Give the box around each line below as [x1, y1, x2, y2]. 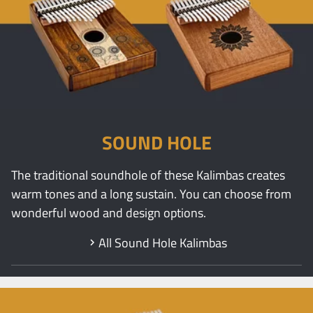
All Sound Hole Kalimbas [99, 233, 227, 252]
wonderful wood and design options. [11, 203, 206, 222]
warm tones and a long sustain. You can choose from [11, 184, 291, 203]
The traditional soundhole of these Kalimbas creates [11, 165, 285, 184]
